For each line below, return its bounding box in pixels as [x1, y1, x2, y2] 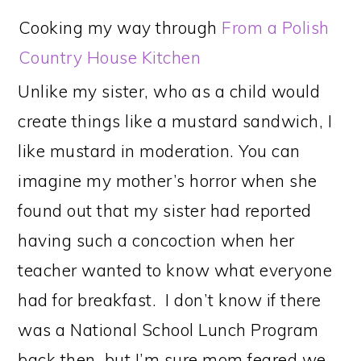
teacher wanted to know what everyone [18, 259, 333, 280]
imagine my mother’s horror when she [18, 170, 317, 191]
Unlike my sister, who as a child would [18, 81, 321, 102]
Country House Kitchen [18, 47, 201, 68]
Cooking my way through [18, 17, 222, 38]
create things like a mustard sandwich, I [18, 110, 333, 131]
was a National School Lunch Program [18, 319, 319, 340]
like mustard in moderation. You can [18, 140, 301, 161]
